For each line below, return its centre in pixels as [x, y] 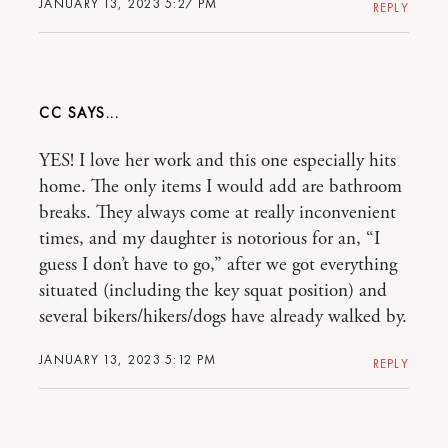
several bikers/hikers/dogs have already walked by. [223, 317]
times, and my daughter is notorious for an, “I [209, 239]
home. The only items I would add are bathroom [220, 187]
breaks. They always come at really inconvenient [217, 213]
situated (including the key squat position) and [213, 291]
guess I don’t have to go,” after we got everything [218, 265]
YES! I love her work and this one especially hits [217, 161]
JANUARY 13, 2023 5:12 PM [128, 359]
